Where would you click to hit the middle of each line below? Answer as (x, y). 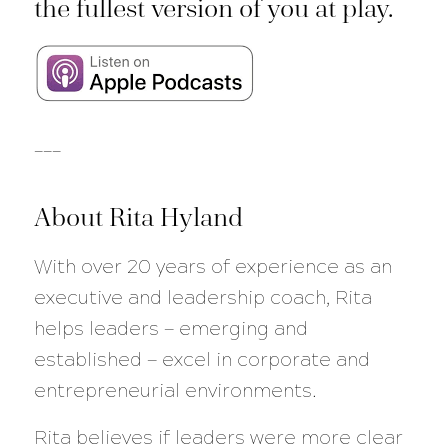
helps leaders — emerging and (170, 328)
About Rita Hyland (138, 216)
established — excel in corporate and (201, 359)
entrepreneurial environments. (175, 390)
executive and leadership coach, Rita (202, 297)
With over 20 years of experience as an (212, 266)
